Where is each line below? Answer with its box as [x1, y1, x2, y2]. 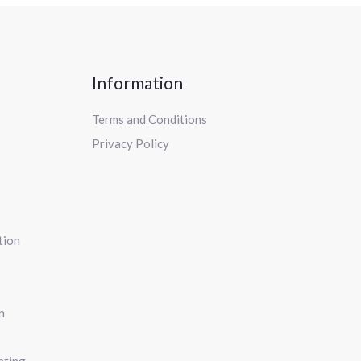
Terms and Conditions [91, 112, 207, 127]
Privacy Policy [91, 136, 169, 151]
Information [91, 73, 183, 93]
